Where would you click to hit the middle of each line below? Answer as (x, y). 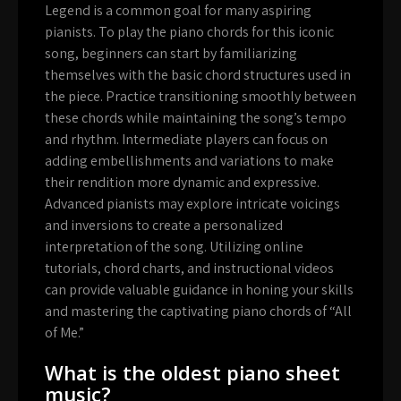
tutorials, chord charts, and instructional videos (189, 268)
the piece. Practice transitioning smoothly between (200, 96)
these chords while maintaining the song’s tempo (196, 117)
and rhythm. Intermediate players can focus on (186, 139)
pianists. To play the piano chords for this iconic (189, 31)
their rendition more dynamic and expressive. (182, 182)
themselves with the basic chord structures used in (198, 74)
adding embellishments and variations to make (189, 160)
